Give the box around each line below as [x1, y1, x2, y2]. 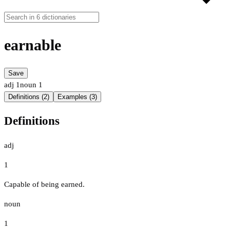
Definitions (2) [8, 93, 49, 101]
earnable [4, 36, 61, 54]
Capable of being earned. [4, 180, 85, 188]
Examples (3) [57, 93, 97, 101]
